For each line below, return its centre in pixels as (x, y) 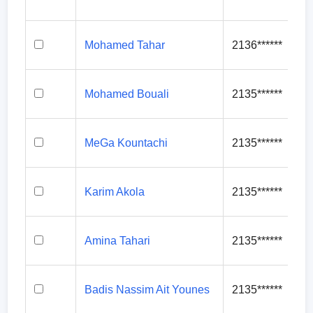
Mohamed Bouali (127, 94)
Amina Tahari (118, 241)
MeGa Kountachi (126, 143)
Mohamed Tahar (125, 45)
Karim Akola (115, 192)
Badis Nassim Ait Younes (147, 290)
